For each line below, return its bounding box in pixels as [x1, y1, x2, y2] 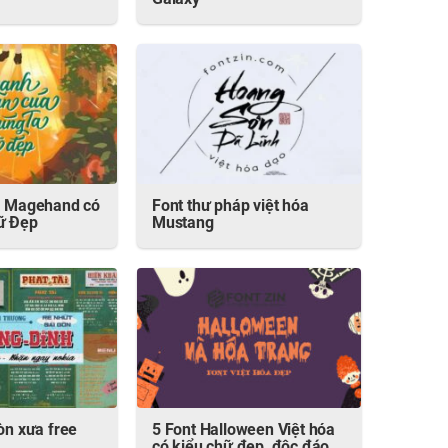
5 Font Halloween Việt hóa [152, 423, 335, 439]
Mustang [152, 216, 214, 232]
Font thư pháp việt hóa [152, 199, 309, 215]
